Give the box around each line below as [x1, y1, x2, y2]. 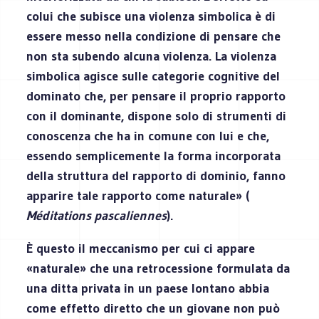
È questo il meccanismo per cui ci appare [26, 240, 256, 256]
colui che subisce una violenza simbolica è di [26, 8, 276, 24]
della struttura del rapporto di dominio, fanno [26, 167, 286, 184]
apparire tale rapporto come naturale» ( [26, 187, 250, 204]
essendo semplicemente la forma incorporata [26, 147, 281, 164]
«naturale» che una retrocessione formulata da [26, 260, 291, 276]
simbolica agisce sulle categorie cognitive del [26, 68, 281, 84]
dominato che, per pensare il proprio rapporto [26, 88, 286, 104]
